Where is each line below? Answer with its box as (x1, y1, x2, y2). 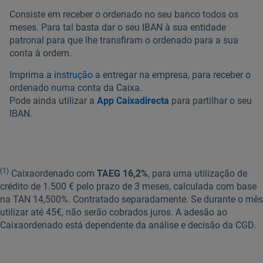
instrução (54, 69, 93, 80)
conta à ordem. (9, 47, 72, 59)
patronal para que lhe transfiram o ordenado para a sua (9, 34, 238, 46)
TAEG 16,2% (97, 167, 148, 179)
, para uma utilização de (148, 167, 247, 179)
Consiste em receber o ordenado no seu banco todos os (9, 8, 238, 20)
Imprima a (9, 69, 54, 80)
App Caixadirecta (97, 95, 169, 106)
